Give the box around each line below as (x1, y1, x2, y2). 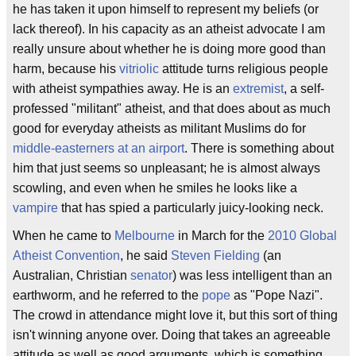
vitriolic (119, 62, 159, 75)
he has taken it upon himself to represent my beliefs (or (13, 2, 319, 16)
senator (130, 269, 172, 282)
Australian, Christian (13, 269, 130, 282)
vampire (13, 201, 58, 215)
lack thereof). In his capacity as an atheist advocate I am (13, 22, 325, 36)
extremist (233, 82, 284, 95)
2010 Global (268, 229, 337, 242)
